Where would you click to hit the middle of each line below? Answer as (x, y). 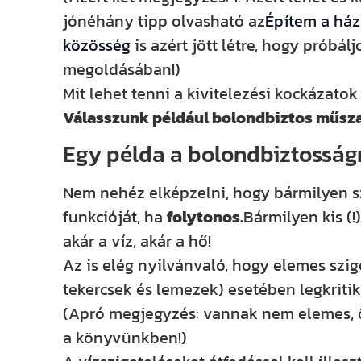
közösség (99, 45)
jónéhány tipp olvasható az (164, 21)
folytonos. (205, 217)
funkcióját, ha (115, 217)
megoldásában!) (122, 69)
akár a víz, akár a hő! (137, 241)
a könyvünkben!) (125, 338)
